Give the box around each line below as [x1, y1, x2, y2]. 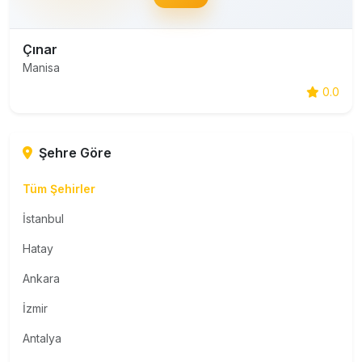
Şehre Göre [39, 145, 112, 161]
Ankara [23, 271, 60, 285]
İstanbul [23, 212, 64, 225]
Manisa [23, 61, 60, 74]
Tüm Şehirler [23, 182, 95, 196]
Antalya [23, 331, 61, 345]
